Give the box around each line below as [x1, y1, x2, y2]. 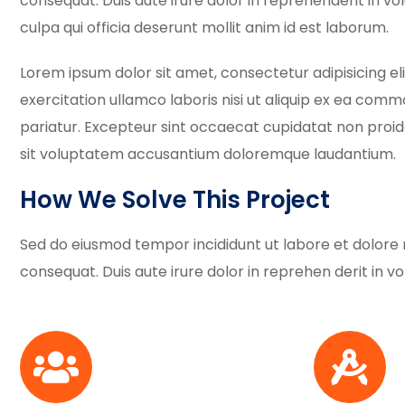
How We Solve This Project [20, 184, 330, 216]
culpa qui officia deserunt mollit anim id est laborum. [20, 17, 389, 38]
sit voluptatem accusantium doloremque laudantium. [20, 144, 396, 165]
